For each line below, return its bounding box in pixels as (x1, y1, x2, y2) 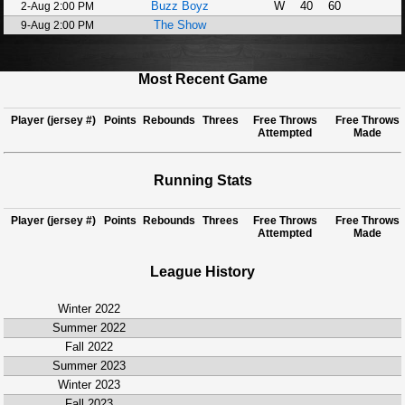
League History (150, 264, 255, 280)
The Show (153, 18, 206, 32)
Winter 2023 (58, 377, 121, 391)
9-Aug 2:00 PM (21, 19, 95, 32)
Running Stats (153, 172, 252, 188)
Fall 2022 (65, 339, 114, 353)
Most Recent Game (137, 71, 268, 88)
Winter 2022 (58, 301, 121, 316)
